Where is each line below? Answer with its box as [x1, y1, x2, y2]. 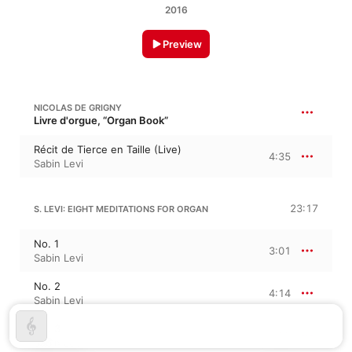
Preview [163, 38, 202, 51]
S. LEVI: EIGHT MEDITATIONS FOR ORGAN [34, 203, 208, 215]
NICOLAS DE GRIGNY [34, 102, 122, 114]
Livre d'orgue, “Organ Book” [34, 114, 168, 127]
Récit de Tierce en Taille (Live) [34, 143, 181, 156]
